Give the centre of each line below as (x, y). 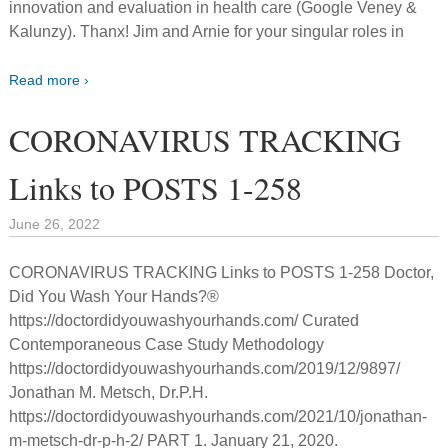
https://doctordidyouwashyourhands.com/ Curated (184, 320)
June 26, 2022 (55, 223)
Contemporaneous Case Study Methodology (167, 344)
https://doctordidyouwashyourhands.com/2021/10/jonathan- (218, 416)
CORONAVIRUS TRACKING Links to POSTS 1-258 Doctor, (222, 272)
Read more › (49, 79)
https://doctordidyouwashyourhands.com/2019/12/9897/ (205, 368)
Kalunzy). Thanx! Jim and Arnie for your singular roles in (207, 31)
